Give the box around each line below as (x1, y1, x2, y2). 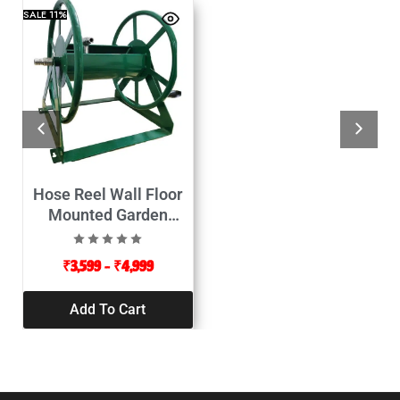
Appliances (67, 225, 148, 245)
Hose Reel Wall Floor (33, 184, 183, 204)
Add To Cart (70, 300, 146, 318)
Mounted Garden (47, 204, 168, 224)
